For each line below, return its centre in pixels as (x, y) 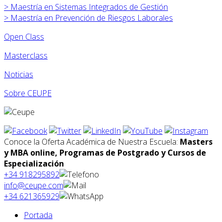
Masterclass (26, 55)
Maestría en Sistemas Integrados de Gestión (89, 7)
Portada (38, 215)
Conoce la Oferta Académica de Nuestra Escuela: (92, 141)
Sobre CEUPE (28, 93)
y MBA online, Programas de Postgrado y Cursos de (105, 152)
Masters (196, 141)
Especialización (34, 163)
